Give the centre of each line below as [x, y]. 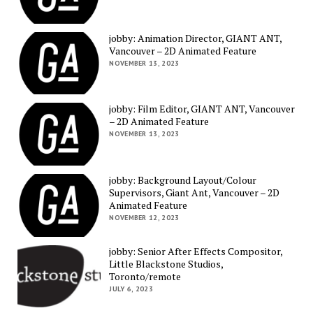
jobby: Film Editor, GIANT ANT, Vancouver [202, 109]
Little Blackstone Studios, [166, 263]
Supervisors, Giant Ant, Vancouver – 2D [195, 193]
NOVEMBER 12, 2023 [144, 218]
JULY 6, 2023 [131, 289]
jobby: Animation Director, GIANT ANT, [196, 38]
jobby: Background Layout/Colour [183, 180]
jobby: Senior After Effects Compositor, [196, 251]
